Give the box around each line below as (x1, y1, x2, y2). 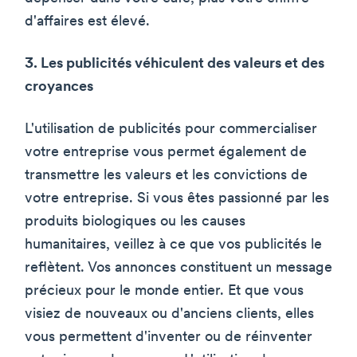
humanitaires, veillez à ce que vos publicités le (25, 237, 322, 253)
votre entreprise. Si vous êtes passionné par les (25, 191, 329, 207)
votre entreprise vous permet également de (25, 145, 307, 161)
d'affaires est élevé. (25, 14, 150, 30)
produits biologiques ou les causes (25, 214, 245, 230)
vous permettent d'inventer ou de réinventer (25, 330, 312, 346)
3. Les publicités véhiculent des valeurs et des (25, 57, 324, 73)
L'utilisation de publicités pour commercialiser (25, 122, 317, 138)
